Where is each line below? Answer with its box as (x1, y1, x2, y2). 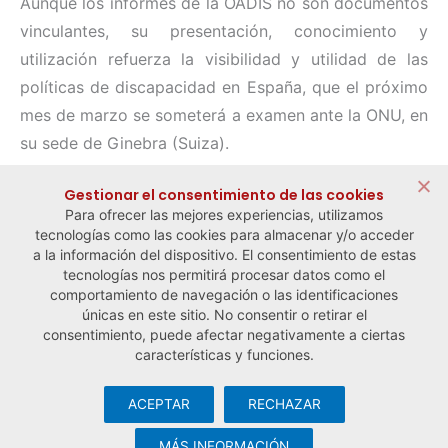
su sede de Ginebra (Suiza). (20, 133, 229, 154)
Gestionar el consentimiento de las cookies (64, 185, 384, 206)
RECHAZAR (247, 396, 321, 412)
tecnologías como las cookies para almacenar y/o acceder (34, 226, 414, 244)
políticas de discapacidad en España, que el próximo (20, 77, 428, 98)
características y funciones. (134, 346, 314, 364)
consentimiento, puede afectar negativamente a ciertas (43, 326, 405, 344)
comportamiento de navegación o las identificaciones (50, 286, 398, 304)
